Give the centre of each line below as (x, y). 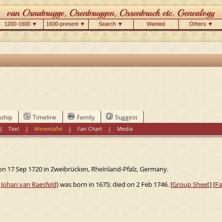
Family (85, 117)
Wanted (156, 24)
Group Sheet (191, 184)
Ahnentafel (49, 128)
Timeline (44, 117)
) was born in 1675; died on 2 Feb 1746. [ (114, 184)
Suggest (126, 117)
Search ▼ (111, 24)
